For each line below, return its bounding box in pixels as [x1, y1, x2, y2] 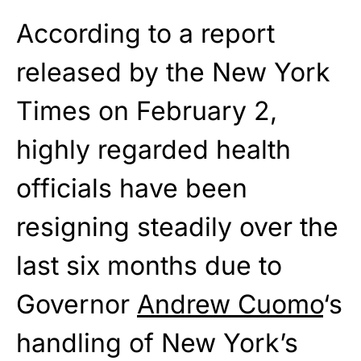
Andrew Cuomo [137, 288, 323, 321]
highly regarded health [16, 134, 291, 166]
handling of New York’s [16, 327, 298, 359]
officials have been [16, 172, 247, 205]
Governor [16, 288, 137, 321]
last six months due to [16, 250, 282, 282]
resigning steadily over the [16, 211, 338, 243]
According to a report [16, 18, 275, 50]
